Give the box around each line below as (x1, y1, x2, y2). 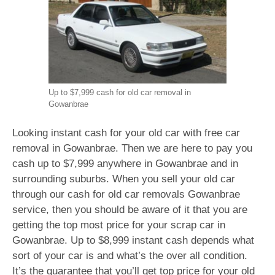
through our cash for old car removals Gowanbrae (12, 188, 240, 201)
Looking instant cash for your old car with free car (12, 127, 240, 139)
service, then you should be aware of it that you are (12, 204, 247, 216)
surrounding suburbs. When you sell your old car (12, 173, 235, 185)
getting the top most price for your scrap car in (12, 219, 225, 231)
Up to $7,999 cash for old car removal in (48, 87, 191, 97)
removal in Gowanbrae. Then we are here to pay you (12, 142, 252, 155)
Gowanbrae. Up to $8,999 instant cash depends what (12, 234, 254, 247)
